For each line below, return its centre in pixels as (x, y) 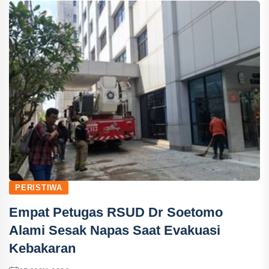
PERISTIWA (39, 188)
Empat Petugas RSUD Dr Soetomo (116, 212)
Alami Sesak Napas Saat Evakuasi (115, 230)
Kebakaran (42, 248)
